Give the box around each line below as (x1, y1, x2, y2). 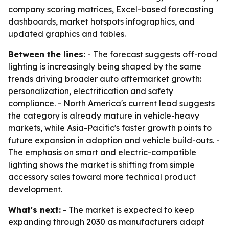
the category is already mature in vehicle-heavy (8, 110, 199, 121)
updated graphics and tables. (8, 29, 126, 39)
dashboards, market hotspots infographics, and (8, 16, 195, 27)
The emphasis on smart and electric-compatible (8, 147, 196, 157)
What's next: (8, 204, 61, 215)
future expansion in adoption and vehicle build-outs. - (8, 135, 220, 145)
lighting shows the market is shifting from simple (8, 159, 195, 170)
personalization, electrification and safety (8, 86, 173, 96)
